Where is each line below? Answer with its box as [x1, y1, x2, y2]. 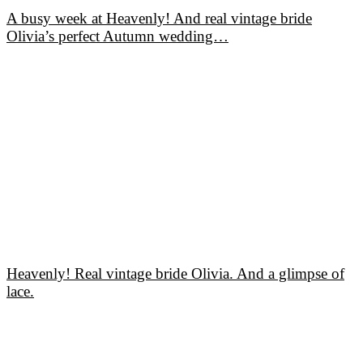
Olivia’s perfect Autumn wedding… [6, 27, 228, 45]
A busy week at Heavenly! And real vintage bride [6, 9, 312, 27]
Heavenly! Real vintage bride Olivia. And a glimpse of [6, 264, 344, 282]
